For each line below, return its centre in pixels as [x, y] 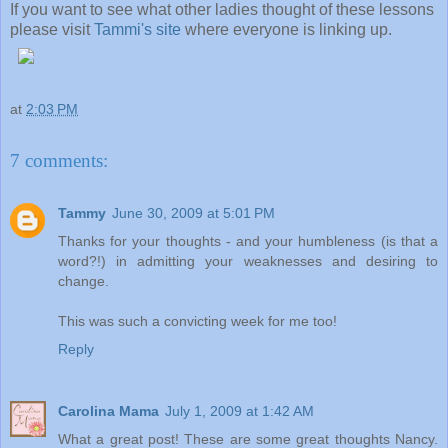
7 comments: [59, 161]
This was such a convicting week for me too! [197, 320]
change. [83, 280]
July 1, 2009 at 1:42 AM [239, 410]
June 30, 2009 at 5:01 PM [193, 212]
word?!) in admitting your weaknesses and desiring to [248, 260]
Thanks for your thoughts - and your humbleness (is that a [248, 240]
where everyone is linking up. [286, 29]
